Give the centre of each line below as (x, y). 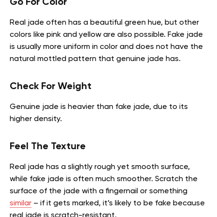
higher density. (36, 119)
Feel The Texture (48, 147)
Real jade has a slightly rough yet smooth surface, (100, 167)
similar (21, 204)
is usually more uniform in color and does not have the (106, 47)
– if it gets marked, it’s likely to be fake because (118, 204)
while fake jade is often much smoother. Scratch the (104, 179)
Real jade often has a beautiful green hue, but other (104, 23)
